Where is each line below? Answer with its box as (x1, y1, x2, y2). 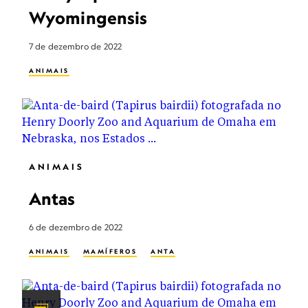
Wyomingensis (29, 8, 148, 28)
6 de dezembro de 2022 (29, 222, 123, 232)
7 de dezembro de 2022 (29, 41, 122, 52)
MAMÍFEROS (82, 247, 137, 255)
